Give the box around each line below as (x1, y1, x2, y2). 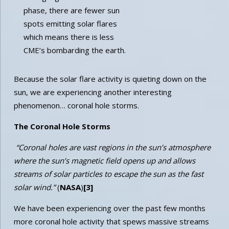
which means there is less (24, 31, 114, 42)
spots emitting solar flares (24, 18, 118, 29)
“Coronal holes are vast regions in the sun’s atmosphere (15, 142, 211, 152)
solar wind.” (13, 181, 57, 192)
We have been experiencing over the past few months (13, 202, 205, 213)
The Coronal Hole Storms (13, 121, 110, 131)
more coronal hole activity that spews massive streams (13, 216, 209, 226)
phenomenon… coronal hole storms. (13, 100, 139, 110)
